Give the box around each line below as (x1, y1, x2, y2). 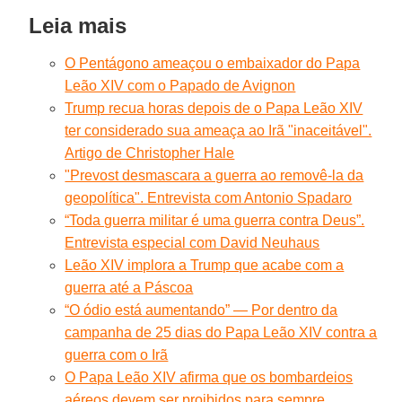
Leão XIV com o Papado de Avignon (65, 77, 296, 93)
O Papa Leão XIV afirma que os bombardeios (65, 369, 354, 385)
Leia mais (29, 13, 127, 38)
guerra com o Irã (65, 346, 169, 363)
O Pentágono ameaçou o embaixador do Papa (65, 55, 361, 71)
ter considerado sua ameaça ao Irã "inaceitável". (65, 122, 372, 138)
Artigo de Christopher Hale (65, 144, 235, 161)
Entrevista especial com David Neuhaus (65, 234, 320, 250)
